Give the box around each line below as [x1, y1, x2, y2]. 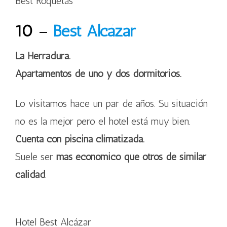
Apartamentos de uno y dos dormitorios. [15, 67, 181, 80]
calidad [15, 168, 45, 180]
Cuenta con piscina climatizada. [15, 133, 144, 145]
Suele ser [15, 150, 56, 163]
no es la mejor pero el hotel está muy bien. [15, 115, 191, 127]
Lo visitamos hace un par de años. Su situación [15, 97, 208, 109]
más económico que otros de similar [56, 150, 206, 163]
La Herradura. [15, 50, 70, 62]
